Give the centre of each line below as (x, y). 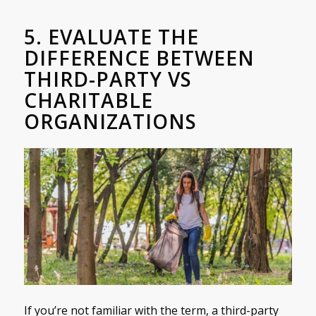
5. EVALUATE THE (111, 36)
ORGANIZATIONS (110, 121)
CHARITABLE (88, 100)
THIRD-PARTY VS (108, 79)
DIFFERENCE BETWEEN (139, 57)
